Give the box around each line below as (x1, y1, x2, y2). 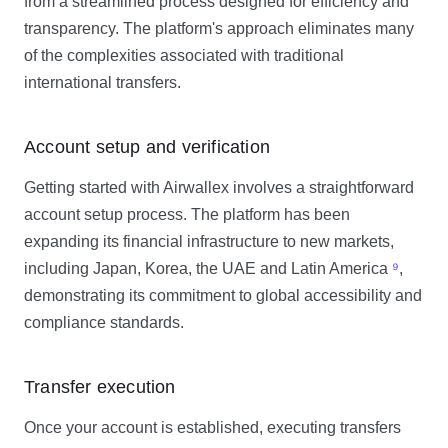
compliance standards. (24, 314, 184, 331)
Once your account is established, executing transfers (24, 419, 401, 436)
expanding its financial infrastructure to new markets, (24, 233, 394, 250)
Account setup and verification (24, 137, 270, 157)
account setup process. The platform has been (24, 206, 350, 223)
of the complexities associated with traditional (24, 47, 344, 64)
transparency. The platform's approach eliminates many (24, 20, 414, 37)
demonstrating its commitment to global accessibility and (24, 287, 422, 304)
